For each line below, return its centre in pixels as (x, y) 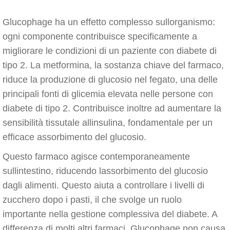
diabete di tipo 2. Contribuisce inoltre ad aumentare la (112, 108)
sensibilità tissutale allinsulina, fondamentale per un (108, 123)
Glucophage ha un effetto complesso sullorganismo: (109, 22)
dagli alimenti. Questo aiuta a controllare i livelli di (103, 185)
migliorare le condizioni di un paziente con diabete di (110, 51)
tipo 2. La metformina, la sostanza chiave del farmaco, (113, 65)
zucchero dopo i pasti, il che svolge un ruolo (92, 200)
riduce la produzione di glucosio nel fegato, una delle (110, 80)
